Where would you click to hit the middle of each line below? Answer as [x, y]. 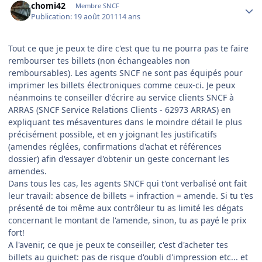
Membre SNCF [97, 6]
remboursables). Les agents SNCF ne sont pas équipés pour [125, 73]
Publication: [53, 16]
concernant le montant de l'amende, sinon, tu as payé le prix [127, 220]
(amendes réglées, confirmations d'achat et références [115, 146]
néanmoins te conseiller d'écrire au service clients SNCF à [121, 97]
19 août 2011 [96, 16]
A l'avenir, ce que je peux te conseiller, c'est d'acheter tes [118, 244]
